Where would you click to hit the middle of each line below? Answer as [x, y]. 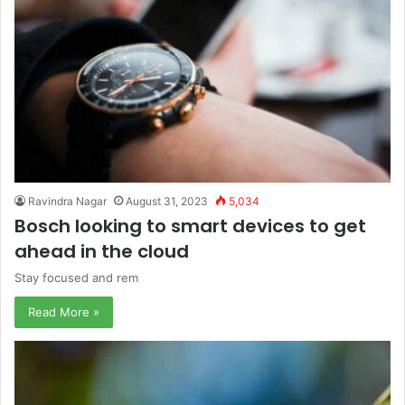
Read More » [64, 312]
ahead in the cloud [102, 252]
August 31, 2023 [167, 202]
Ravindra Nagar [67, 202]
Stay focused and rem [76, 278]
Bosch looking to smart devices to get [190, 226]
